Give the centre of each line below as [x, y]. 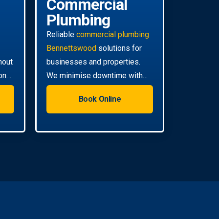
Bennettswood [71, 48]
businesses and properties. [93, 62]
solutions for [119, 48]
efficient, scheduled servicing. [97, 89]
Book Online [100, 99]
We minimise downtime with [95, 75]
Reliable [61, 34]
